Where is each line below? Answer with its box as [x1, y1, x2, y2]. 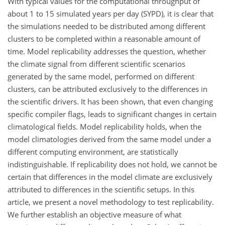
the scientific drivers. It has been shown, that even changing [8, 96, 213, 106]
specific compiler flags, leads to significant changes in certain [8, 108, 216, 119]
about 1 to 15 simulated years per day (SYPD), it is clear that [8, 8, 213, 19]
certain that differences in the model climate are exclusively [8, 171, 212, 182]
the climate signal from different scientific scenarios [8, 58, 185, 69]
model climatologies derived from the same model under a [8, 134, 211, 144]
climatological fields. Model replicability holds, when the [8, 121, 201, 132]
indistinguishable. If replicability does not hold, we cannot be [8, 159, 217, 169]
